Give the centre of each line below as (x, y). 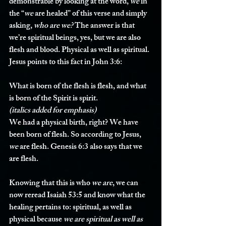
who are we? (53, 26)
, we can (126, 184)
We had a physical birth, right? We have (74, 123)
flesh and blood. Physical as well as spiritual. (80, 51)
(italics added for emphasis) (53, 111)
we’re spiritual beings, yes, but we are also (76, 39)
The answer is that (105, 26)
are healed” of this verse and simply (91, 14)
